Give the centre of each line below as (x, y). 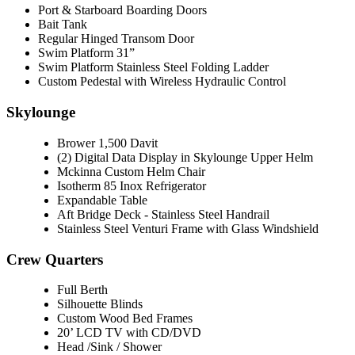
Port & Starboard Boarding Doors (122, 10)
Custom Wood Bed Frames (125, 319)
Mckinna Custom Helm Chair (131, 171)
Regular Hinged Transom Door (116, 39)
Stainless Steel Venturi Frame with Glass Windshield (188, 228)
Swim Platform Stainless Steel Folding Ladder (153, 67)
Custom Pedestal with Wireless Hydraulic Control (162, 82)
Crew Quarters (55, 259)
